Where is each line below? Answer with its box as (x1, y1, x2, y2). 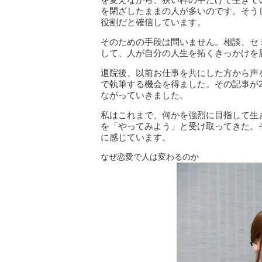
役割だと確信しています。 (101, 17, 206, 27)
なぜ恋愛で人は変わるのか (101, 152, 199, 161)
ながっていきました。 (101, 90, 188, 100)
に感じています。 (101, 132, 171, 142)
